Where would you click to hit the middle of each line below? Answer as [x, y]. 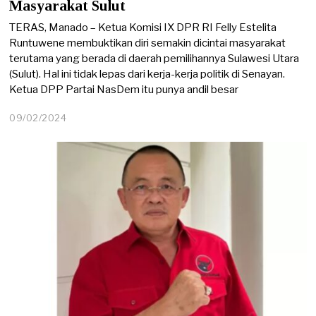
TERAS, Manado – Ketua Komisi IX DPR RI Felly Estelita [143, 27]
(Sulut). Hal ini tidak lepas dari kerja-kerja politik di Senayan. [147, 74]
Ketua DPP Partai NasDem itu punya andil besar [124, 89]
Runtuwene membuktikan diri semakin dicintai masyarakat [148, 43]
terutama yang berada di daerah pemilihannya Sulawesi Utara [154, 58]
